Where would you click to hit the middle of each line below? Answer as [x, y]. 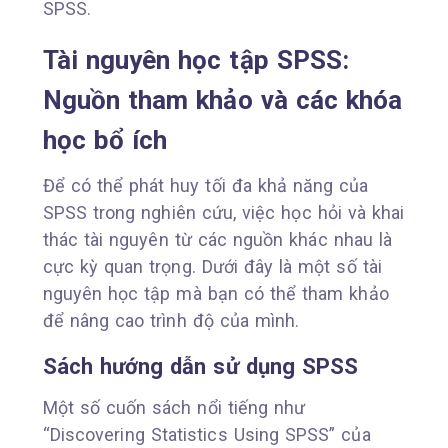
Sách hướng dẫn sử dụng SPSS [200, 366]
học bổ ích [105, 139]
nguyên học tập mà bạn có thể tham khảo [215, 293]
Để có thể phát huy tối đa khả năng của [205, 185]
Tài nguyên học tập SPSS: [196, 59]
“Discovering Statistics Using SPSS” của [206, 434]
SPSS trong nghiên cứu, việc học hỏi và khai [223, 212]
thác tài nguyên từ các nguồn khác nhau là [217, 239]
